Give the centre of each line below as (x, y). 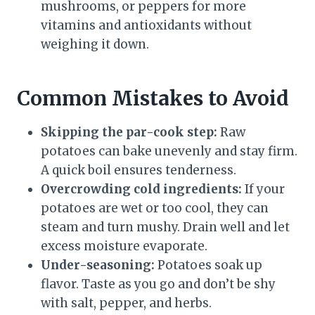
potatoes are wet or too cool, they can (155, 208)
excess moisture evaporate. (124, 246)
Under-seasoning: (98, 265)
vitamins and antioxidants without (146, 26)
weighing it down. (95, 45)
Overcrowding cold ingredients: (141, 189)
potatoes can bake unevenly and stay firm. (169, 152)
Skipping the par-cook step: (129, 133)
